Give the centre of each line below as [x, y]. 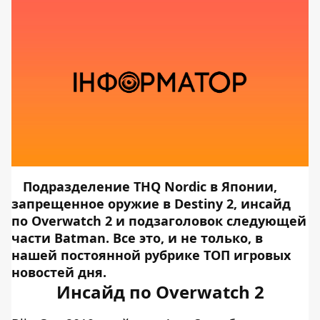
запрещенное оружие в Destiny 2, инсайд [151, 204]
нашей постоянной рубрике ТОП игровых [151, 255]
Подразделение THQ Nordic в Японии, [150, 186]
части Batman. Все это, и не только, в [137, 238]
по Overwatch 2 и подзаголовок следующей [159, 221]
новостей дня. [59, 272]
